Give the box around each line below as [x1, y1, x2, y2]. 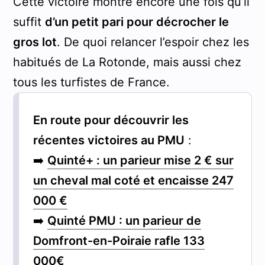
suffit [12, 14, 45, 29]
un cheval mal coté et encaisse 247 [33, 173, 234, 188]
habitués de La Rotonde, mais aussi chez [12, 54, 241, 69]
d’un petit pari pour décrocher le [44, 14, 229, 29]
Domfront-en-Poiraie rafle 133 [33, 233, 205, 248]
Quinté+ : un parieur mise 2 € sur [47, 153, 234, 167]
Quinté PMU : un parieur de [47, 213, 201, 228]
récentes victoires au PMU [33, 132, 185, 147]
